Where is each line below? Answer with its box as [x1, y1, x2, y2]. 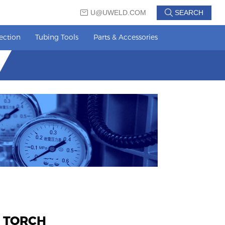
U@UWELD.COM [90, 9, 147, 17]
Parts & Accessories [93, 32, 158, 42]
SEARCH [173, 9, 204, 17]
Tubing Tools [35, 32, 79, 42]
